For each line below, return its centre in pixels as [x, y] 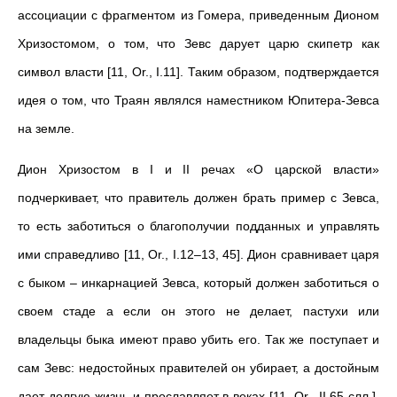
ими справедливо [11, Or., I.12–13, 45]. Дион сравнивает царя [198, 254]
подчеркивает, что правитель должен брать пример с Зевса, [198, 198]
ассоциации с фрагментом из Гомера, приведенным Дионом [198, 15]
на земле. [46, 128]
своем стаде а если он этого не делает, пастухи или [198, 311]
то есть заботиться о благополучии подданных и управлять [198, 226]
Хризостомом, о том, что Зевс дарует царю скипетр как [198, 43]
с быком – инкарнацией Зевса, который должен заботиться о [198, 283]
